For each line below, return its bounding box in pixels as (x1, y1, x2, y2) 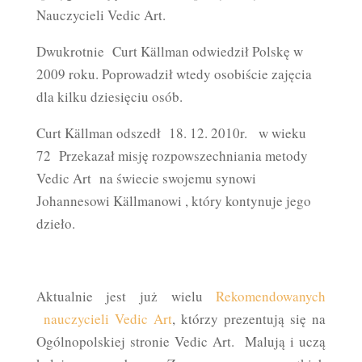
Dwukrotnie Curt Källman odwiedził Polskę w (36, 42, 303, 61)
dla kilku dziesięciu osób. (36, 87, 183, 106)
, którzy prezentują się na (171, 309, 326, 328)
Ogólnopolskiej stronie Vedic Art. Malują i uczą (36, 332, 326, 351)
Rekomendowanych (216, 287, 326, 305)
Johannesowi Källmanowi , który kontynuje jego (36, 192, 311, 210)
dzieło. (36, 214, 75, 233)
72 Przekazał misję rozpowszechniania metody (36, 146, 308, 165)
